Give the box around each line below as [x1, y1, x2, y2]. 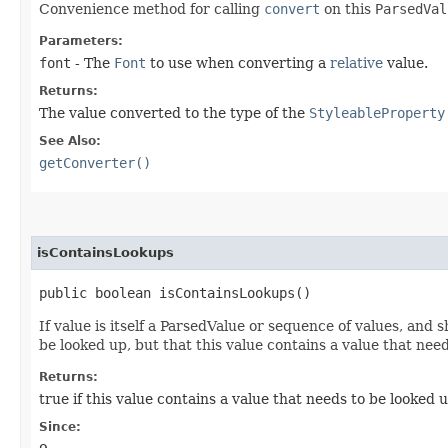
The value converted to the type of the [39, 105, 309, 122]
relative [330, 55, 383, 72]
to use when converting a [146, 55, 330, 72]
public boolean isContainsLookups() [39, 285, 311, 302]
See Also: [39, 134, 101, 149]
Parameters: [39, 34, 123, 49]
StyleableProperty [309, 105, 445, 122]
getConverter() [39, 155, 151, 172]
